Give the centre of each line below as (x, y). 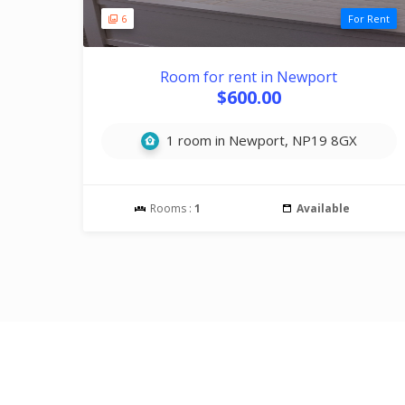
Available (323, 208)
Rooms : (171, 208)
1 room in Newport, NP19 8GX (259, 140)
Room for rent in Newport (249, 77)
